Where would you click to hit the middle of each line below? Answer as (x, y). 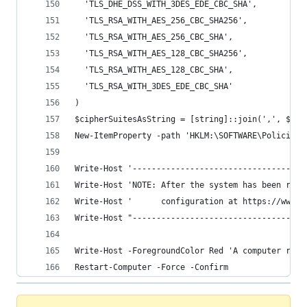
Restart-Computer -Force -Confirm (151, 267)
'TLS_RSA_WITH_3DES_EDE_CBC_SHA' (154, 86)
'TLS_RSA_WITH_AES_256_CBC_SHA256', (161, 21)
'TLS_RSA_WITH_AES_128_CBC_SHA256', (161, 53)
